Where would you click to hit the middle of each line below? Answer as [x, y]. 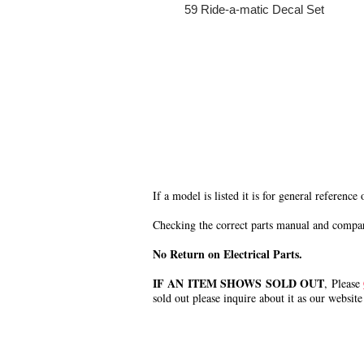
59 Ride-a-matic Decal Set [254, 9]
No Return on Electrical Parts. [227, 254]
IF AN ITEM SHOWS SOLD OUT [239, 283]
